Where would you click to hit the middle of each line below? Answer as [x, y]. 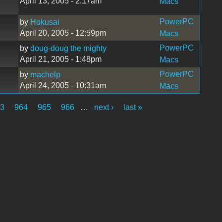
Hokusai [45, 22]
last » [133, 107]
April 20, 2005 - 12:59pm [63, 33]
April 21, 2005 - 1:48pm [60, 59]
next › [104, 107]
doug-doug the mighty [68, 48]
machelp [45, 74]
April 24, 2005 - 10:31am [63, 85]
